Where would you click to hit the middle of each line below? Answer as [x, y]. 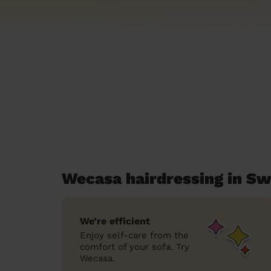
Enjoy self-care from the [134, 235]
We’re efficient [115, 221]
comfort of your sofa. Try [135, 247]
